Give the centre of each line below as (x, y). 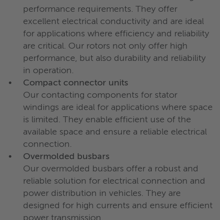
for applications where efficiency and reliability (116, 34)
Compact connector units (76, 83)
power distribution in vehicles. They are (102, 193)
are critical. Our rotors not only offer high (105, 46)
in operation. (48, 71)
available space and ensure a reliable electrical (115, 132)
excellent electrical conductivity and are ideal (113, 22)
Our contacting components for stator (100, 95)
